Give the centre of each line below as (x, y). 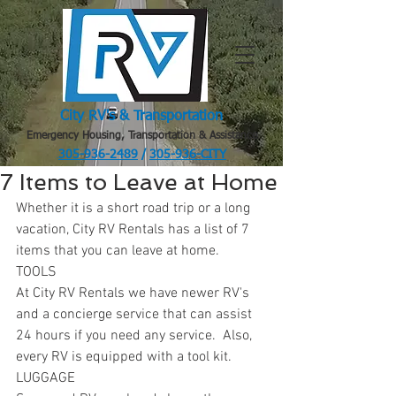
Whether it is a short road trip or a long (135, 209)
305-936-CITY (188, 155)
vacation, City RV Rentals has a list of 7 (134, 230)
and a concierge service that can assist (136, 315)
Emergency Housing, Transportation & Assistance (141, 136)
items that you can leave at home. (118, 251)
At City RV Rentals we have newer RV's (134, 293)
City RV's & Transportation (141, 117)
